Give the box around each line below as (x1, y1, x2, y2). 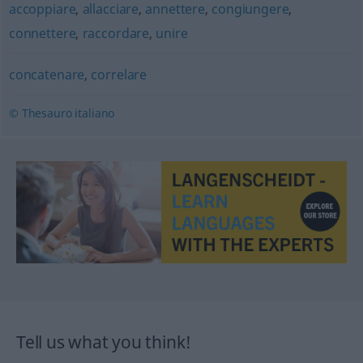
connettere (8, 24, 76, 42)
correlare (91, 66, 147, 83)
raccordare (82, 24, 150, 42)
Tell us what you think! (16, 331, 192, 354)
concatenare (8, 66, 85, 83)
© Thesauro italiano (8, 105, 115, 121)
